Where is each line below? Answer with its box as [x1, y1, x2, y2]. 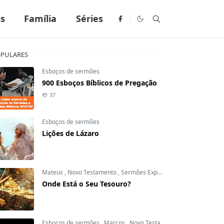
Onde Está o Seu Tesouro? [42, 179, 131, 188]
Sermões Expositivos [121, 168, 157, 176]
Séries [75, 12, 103, 24]
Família [24, 12, 57, 24]
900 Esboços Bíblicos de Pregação [42, 78, 157, 87]
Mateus [42, 168, 64, 176]
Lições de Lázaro [42, 128, 99, 138]
